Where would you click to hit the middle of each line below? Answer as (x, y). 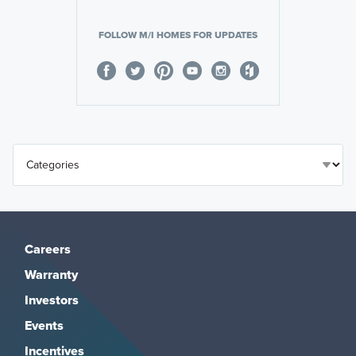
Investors (51, 300)
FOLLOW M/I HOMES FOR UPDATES (178, 35)
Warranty (51, 275)
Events (44, 326)
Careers (47, 250)
